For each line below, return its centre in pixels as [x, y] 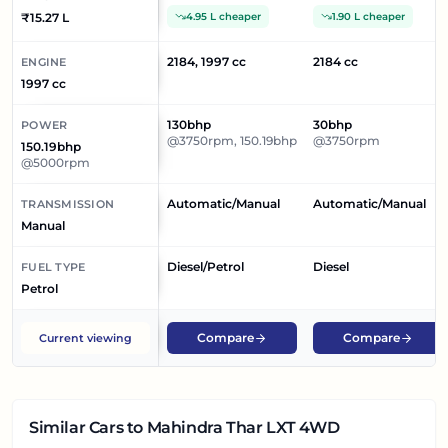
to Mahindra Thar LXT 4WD [231, 427]
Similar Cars [76, 427]
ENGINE [44, 62]
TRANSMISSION [68, 204]
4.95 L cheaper [223, 16]
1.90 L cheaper [368, 16]
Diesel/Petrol [205, 266]
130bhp [189, 124]
